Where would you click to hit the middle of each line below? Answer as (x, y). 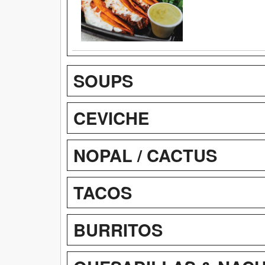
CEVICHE (111, 117)
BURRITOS (118, 229)
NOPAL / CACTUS (145, 155)
